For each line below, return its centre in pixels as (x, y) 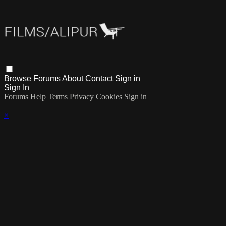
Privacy (83, 96)
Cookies (110, 96)
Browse (19, 78)
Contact (99, 78)
